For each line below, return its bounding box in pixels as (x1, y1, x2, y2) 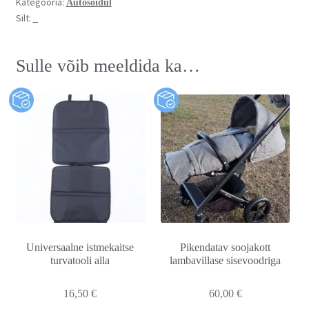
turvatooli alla (50, 255, 110, 267)
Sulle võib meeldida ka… (15, 55, 200, 76)
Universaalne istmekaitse (26, 241, 134, 254)
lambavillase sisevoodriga (170, 255, 281, 267)
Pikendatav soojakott (180, 241, 271, 254)
